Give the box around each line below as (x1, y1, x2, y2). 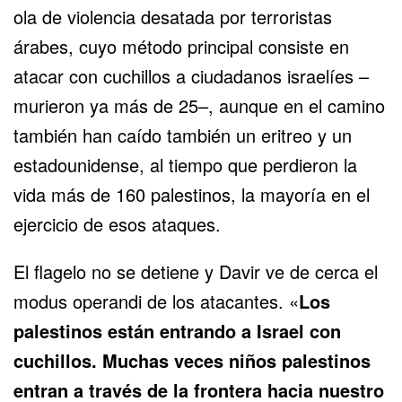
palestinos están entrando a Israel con (13, 318, 341, 345)
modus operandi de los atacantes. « (13, 288, 299, 315)
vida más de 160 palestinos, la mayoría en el (13, 181, 370, 208)
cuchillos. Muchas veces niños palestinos (13, 347, 371, 374)
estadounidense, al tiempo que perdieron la (13, 152, 357, 179)
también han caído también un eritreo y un (13, 122, 352, 149)
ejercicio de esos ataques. (13, 211, 221, 238)
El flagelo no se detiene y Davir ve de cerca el (13, 258, 378, 285)
